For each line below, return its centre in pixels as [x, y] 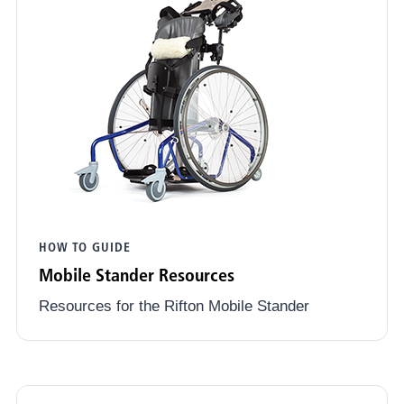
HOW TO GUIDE [85, 248]
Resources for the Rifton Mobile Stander [174, 307]
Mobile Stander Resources [137, 275]
